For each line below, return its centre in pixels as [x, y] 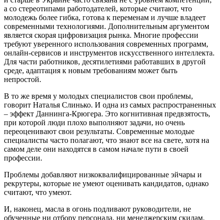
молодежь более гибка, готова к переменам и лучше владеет [105, 18]
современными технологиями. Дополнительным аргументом [107, 27]
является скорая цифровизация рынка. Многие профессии [101, 35]
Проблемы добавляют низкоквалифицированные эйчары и [103, 175]
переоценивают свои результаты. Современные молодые [99, 132]
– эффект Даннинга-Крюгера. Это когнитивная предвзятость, [107, 114]
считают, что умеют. [38, 192]
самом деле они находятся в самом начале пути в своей [96, 149]
